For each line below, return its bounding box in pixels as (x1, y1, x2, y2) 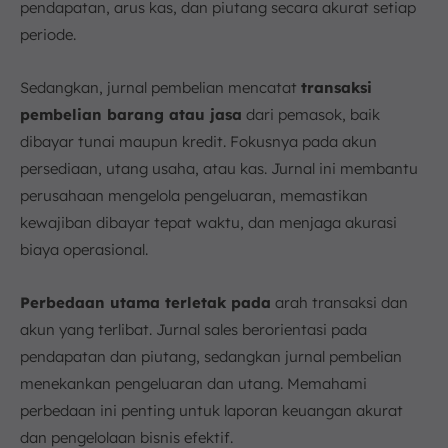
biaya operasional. (20, 239, 148, 259)
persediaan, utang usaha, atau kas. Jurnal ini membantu (20, 158, 418, 178)
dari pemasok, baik (242, 104, 380, 124)
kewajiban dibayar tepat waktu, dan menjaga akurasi (20, 212, 397, 232)
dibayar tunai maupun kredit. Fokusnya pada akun (20, 131, 377, 151)
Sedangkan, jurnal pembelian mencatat (20, 77, 301, 97)
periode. (20, 24, 76, 44)
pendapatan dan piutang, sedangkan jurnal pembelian (20, 346, 402, 366)
